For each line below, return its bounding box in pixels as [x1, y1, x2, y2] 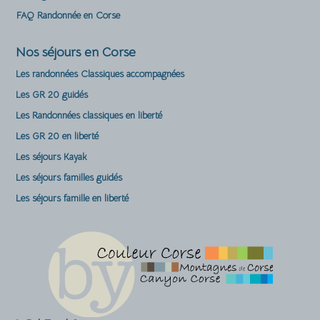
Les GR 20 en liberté [16, 130, 99, 142]
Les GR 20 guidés [16, 89, 88, 101]
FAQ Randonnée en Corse [16, 9, 120, 21]
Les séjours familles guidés [16, 171, 122, 184]
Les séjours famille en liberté [16, 192, 129, 204]
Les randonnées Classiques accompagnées [16, 68, 184, 80]
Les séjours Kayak [16, 151, 87, 163]
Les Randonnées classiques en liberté [16, 109, 162, 121]
